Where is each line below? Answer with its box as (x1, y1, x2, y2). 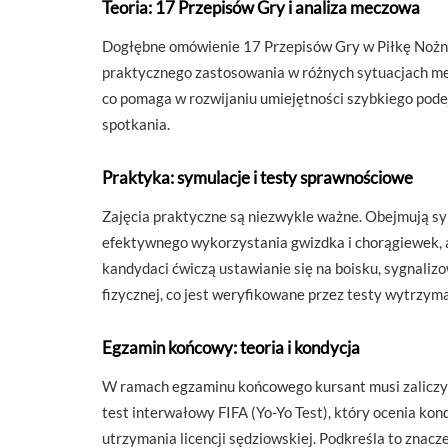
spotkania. (102, 115, 170, 133)
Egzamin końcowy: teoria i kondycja (102, 337, 360, 358)
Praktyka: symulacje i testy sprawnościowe (102, 167, 413, 188)
